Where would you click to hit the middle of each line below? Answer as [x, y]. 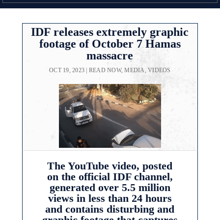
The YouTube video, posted [110, 166]
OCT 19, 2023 [67, 70]
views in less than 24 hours [110, 198]
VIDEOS [159, 70]
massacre [110, 55]
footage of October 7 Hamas [110, 43]
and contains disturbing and [110, 209]
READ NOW [105, 70]
